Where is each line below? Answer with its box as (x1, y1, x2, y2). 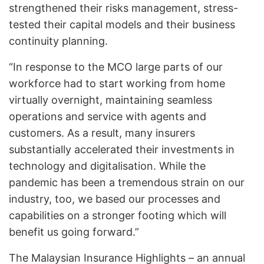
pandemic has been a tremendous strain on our (9, 176, 245, 189)
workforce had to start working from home (9, 77, 225, 90)
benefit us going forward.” (9, 225, 139, 238)
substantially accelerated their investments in (9, 143, 235, 156)
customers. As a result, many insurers (9, 126, 195, 139)
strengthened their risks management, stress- (9, 1, 238, 14)
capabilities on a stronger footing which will (9, 209, 226, 222)
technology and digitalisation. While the (9, 159, 206, 172)
